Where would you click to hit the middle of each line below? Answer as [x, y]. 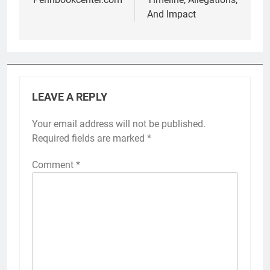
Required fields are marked [89, 138]
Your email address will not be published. [119, 124]
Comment [54, 165]
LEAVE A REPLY [70, 97]
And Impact [171, 14]
